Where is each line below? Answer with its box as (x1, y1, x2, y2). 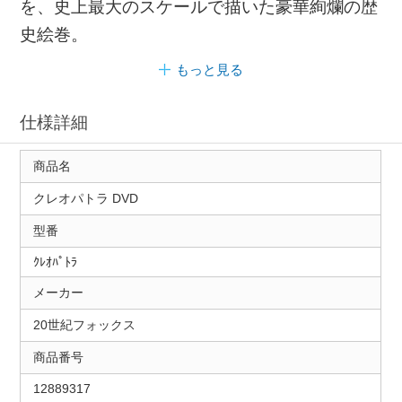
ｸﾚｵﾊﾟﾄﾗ (32, 255, 77, 270)
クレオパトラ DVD (32, 191, 138, 206)
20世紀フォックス (32, 318, 135, 333)
